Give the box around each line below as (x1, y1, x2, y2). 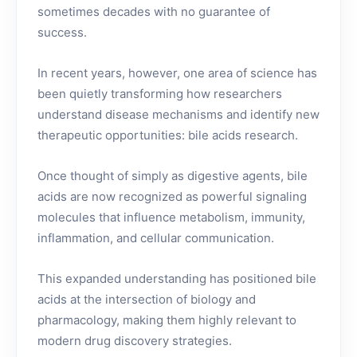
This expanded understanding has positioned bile (37, 270, 316, 286)
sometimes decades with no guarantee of (37, 3, 270, 19)
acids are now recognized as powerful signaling (37, 188, 307, 204)
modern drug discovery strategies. (37, 332, 232, 348)
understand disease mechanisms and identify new (37, 106, 320, 122)
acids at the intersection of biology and (37, 291, 256, 307)
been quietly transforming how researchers (37, 85, 282, 101)
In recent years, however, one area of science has (37, 65, 317, 80)
